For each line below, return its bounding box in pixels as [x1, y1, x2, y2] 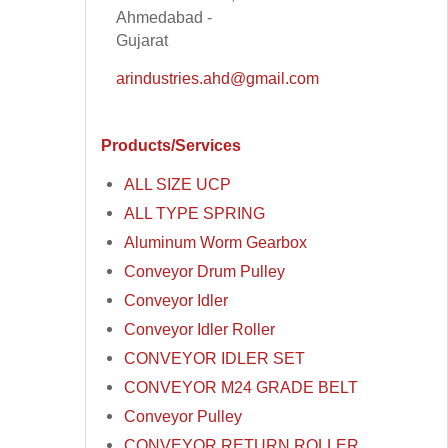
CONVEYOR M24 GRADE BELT [124, 378, 359, 397]
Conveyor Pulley [124, 407, 243, 426]
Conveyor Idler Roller [124, 320, 276, 339]
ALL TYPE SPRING [124, 204, 266, 223]
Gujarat [116, 31, 169, 50]
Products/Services [101, 135, 242, 154]
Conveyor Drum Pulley [124, 262, 286, 281]
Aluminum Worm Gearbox [124, 233, 308, 252]
